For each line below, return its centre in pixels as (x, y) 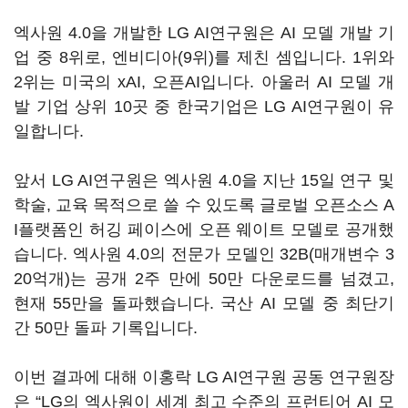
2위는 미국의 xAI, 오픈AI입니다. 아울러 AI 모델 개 (204, 82)
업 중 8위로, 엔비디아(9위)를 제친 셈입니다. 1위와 (204, 57)
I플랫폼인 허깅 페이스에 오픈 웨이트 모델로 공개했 (204, 229)
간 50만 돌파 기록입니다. (108, 328)
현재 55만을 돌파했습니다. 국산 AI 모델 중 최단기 (204, 303)
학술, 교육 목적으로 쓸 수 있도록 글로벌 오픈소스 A (204, 205)
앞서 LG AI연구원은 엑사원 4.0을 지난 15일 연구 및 (204, 180)
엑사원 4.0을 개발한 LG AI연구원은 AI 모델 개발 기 (204, 33)
